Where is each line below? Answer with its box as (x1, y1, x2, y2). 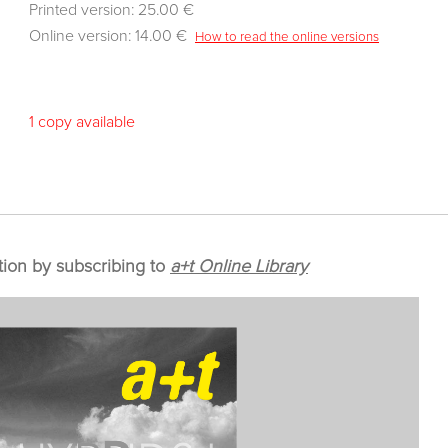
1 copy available (29, 114, 135, 130)
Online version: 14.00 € (29, 28, 195, 44)
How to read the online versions (195, 30, 379, 44)
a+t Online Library (170, 258, 308, 276)
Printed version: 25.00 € (29, 2, 194, 18)
